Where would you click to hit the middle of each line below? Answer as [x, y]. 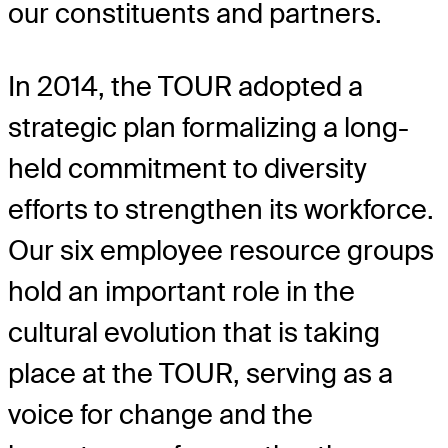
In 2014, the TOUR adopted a [185, 87]
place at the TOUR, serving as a [200, 374]
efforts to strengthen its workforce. [221, 210]
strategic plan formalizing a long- [208, 128]
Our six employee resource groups [221, 251]
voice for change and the [160, 415]
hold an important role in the [181, 292]
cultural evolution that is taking [194, 333]
